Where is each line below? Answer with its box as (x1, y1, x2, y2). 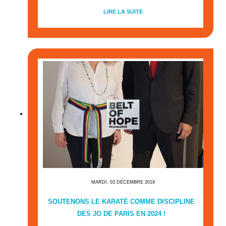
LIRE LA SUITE (103, 8, 143, 15)
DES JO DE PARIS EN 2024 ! (77, 209, 166, 217)
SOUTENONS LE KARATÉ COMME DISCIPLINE (48, 197, 195, 205)
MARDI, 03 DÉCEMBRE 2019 (91, 179, 155, 185)
